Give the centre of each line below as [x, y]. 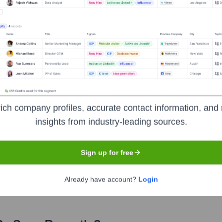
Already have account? [101, 179]
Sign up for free [107, 152]
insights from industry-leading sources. [111, 122]
